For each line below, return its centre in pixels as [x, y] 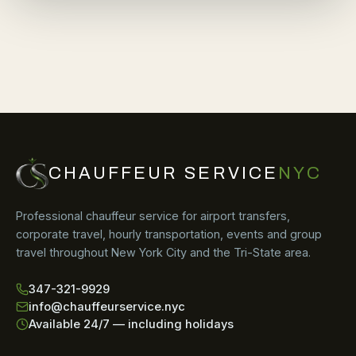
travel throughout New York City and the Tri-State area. [163, 252]
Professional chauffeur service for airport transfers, [153, 216]
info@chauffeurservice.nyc [107, 307]
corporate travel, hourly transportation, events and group [169, 234]
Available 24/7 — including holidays [131, 324]
